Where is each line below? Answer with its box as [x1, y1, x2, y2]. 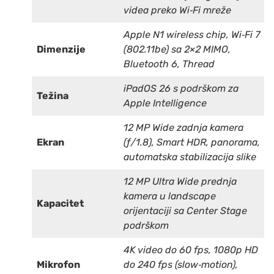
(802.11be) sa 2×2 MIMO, [124, 43, 231, 55]
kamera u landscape [124, 190, 216, 202]
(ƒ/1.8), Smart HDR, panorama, [124, 136, 260, 148]
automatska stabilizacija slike [124, 150, 256, 163]
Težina [37, 89, 68, 102]
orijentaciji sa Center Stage [124, 204, 247, 217]
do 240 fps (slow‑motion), [124, 258, 238, 270]
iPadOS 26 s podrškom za [124, 82, 239, 94]
